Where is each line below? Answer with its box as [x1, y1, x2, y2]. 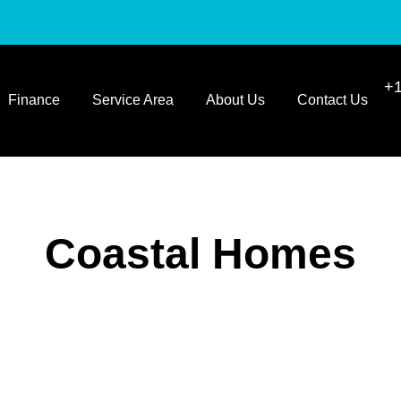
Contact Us [296, 92, 368, 108]
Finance [7, 92, 60, 108]
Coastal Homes [45, 229, 356, 277]
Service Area [91, 92, 174, 108]
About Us [205, 92, 265, 108]
